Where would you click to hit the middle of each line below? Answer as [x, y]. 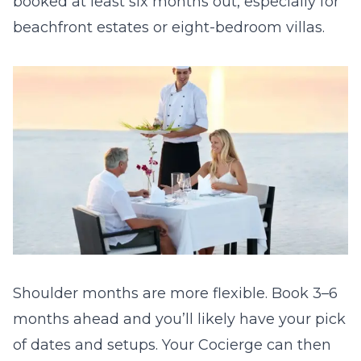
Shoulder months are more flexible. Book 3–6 [175, 294]
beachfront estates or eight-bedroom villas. [169, 28]
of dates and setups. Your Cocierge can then [172, 345]
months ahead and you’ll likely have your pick [179, 320]
